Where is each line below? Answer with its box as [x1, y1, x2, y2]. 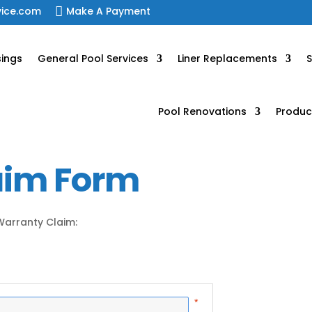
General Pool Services [37, 52, 148, 65]
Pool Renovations [157, 104, 247, 118]
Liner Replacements [177, 52, 277, 65]
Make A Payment [66, 4, 151, 18]
